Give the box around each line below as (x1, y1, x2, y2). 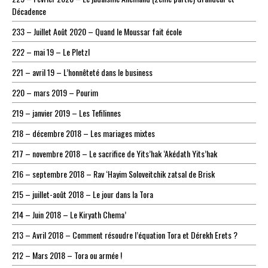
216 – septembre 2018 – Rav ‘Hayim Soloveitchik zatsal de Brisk (12, 167, 215, 181)
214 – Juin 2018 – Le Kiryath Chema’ (12, 208, 126, 221)
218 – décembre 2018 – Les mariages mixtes (12, 127, 155, 140)
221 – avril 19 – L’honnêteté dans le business (12, 66, 153, 79)
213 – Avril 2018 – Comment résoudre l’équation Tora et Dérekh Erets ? (12, 229, 237, 242)
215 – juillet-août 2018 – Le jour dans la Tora (12, 188, 153, 201)
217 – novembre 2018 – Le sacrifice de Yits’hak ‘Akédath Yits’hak (12, 147, 217, 160)
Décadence (12, 5, 46, 18)
